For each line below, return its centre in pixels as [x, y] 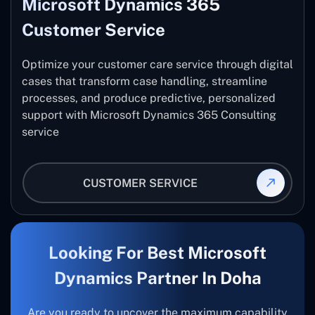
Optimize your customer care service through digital [157, 65]
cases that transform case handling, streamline [144, 82]
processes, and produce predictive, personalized [149, 98]
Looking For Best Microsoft [157, 253]
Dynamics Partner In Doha [157, 278]
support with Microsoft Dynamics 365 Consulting [149, 115]
